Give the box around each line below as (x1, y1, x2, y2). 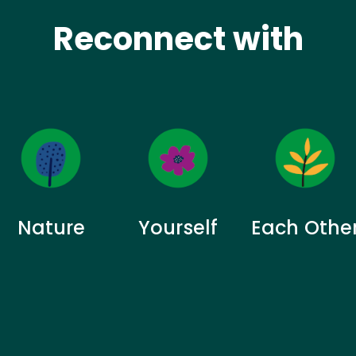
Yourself (138, 214, 218, 241)
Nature (17, 214, 85, 241)
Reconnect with (52, 16, 304, 61)
